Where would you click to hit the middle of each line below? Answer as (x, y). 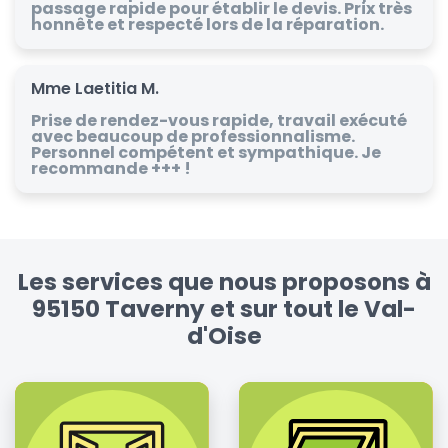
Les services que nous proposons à (224, 281)
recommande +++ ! (111, 168)
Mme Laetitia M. (95, 88)
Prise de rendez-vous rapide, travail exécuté (219, 120)
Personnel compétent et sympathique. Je (206, 152)
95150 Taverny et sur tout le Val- (224, 308)
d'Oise (224, 335)
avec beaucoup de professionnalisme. (193, 136)
